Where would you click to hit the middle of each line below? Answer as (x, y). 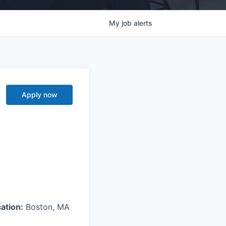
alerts (143, 23)
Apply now (39, 94)
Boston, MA (46, 207)
